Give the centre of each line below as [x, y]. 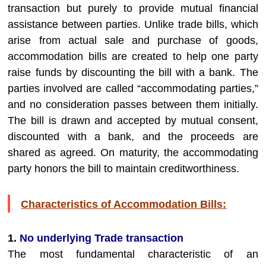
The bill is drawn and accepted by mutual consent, [133, 121]
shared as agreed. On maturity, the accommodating [133, 153]
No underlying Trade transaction [102, 238]
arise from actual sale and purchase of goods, [133, 40]
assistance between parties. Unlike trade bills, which [133, 24]
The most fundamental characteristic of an [133, 254]
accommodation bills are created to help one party [133, 56]
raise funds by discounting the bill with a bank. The [133, 72]
